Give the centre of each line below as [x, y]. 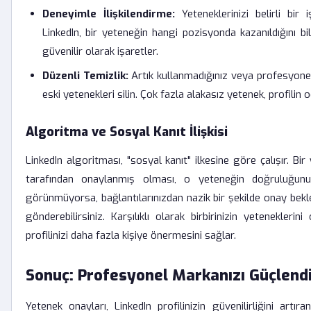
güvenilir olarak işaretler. [100, 51]
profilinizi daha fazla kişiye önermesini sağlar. [131, 235]
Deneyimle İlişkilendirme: [109, 14]
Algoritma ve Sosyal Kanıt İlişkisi [127, 132]
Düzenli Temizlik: [85, 76]
